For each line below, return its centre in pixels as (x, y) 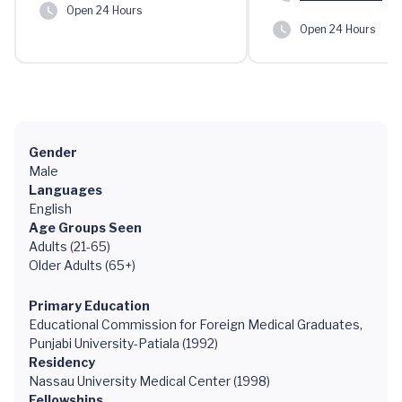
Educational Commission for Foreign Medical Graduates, (196, 324)
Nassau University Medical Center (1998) (149, 381)
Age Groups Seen (85, 227)
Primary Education (89, 306)
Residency (62, 362)
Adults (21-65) (70, 246)
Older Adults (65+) (82, 265)
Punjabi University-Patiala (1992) (123, 343)
